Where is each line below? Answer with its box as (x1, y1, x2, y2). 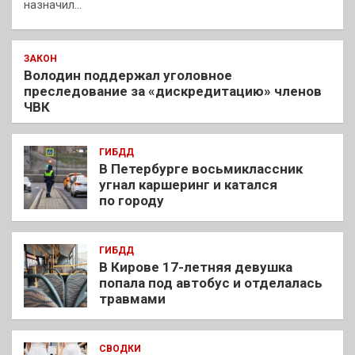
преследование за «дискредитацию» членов (24, 82, 322, 99)
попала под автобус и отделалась (99, 274, 323, 291)
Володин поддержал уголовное (24, 67, 232, 83)
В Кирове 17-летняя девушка (99, 258, 292, 275)
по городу (99, 192, 164, 208)
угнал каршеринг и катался (99, 176, 277, 193)
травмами (99, 290, 166, 307)
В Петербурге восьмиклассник (99, 160, 303, 177)
